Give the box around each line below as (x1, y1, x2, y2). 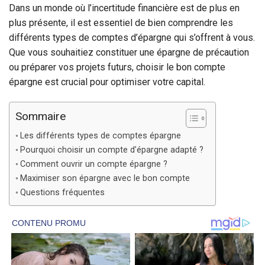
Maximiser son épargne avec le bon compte (20, 173, 190, 184)
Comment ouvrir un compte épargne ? (20, 159, 167, 170)
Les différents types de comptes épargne (20, 131, 181, 141)
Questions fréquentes (20, 188, 105, 198)
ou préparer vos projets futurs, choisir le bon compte (9, 62, 225, 73)
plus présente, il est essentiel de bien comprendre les (9, 17, 233, 29)
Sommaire (15, 109, 66, 124)
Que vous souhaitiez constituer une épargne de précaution (9, 47, 249, 59)
